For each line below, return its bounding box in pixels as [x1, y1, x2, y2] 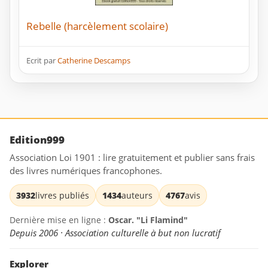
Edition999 [10, 133, 65, 147]
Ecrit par [26, 55, 57, 66]
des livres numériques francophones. [10, 165, 162, 177]
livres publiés [35, 190, 89, 202]
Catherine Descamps [57, 55, 130, 66]
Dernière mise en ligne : [10, 214, 108, 226]
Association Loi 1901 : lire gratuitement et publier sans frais [10, 151, 255, 164]
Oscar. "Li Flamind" [108, 214, 188, 226]
